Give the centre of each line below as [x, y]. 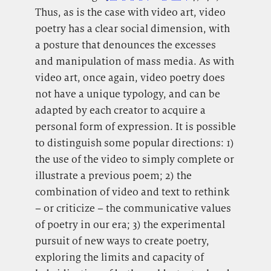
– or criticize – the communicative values [133, 208]
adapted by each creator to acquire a [120, 110]
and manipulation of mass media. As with [134, 61]
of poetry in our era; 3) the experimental [130, 225]
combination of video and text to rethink [132, 192]
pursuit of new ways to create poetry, [122, 241]
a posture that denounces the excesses [125, 45]
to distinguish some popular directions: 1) [134, 143]
